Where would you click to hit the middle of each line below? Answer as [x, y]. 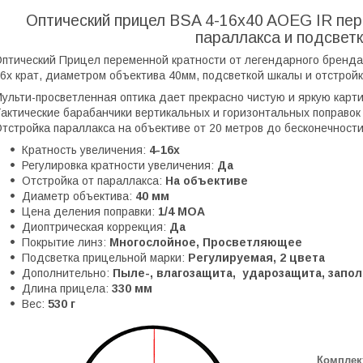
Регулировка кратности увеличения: [120, 165]
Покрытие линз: [66, 242]
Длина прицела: [67, 288]
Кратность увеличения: [85, 149]
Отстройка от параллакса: [94, 180]
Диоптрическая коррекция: [96, 226]
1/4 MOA [181, 211]
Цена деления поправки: [90, 211]
